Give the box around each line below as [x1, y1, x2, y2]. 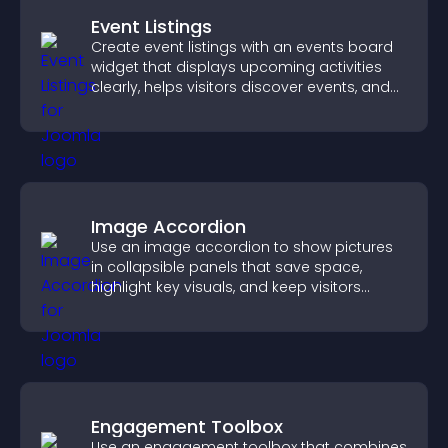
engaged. [91, 297, 161, 317]
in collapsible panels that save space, [91, 257, 362, 277]
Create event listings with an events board [91, 37, 393, 57]
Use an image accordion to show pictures [91, 237, 393, 257]
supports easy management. [91, 97, 303, 117]
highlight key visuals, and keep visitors [91, 277, 361, 297]
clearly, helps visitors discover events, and [91, 77, 390, 97]
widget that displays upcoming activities [91, 57, 382, 77]
